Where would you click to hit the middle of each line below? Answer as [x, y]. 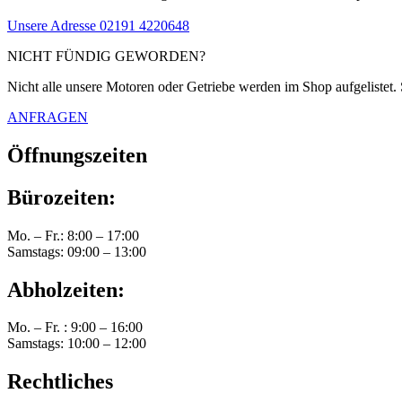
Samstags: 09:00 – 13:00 [77, 251]
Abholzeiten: [66, 289]
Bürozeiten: [61, 197]
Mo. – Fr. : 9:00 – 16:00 [75, 328]
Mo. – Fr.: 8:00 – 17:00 [73, 235]
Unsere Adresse [52, 25]
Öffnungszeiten [77, 155]
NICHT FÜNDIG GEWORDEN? [106, 56]
